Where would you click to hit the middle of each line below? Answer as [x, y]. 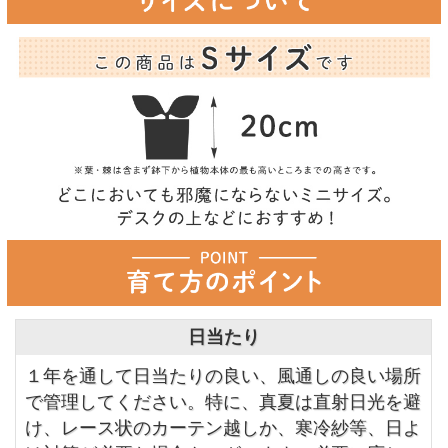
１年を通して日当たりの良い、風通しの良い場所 [222, 376]
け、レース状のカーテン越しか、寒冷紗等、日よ [222, 428]
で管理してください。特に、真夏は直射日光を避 [222, 402]
